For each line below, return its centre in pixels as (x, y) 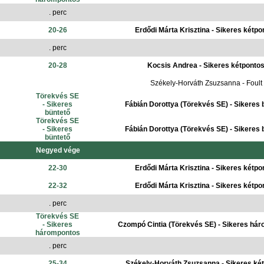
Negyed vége (58, 150)
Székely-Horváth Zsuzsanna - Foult (206, 83)
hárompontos (57, 233)
